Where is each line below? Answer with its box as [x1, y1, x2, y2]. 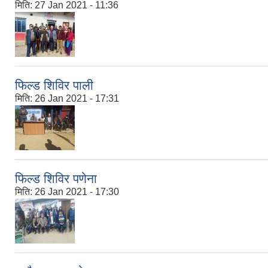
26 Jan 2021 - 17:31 [35, 93, 119, 104]
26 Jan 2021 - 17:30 [35, 187, 119, 197]
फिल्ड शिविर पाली [15, 78, 93, 93]
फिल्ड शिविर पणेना [15, 172, 97, 186]
